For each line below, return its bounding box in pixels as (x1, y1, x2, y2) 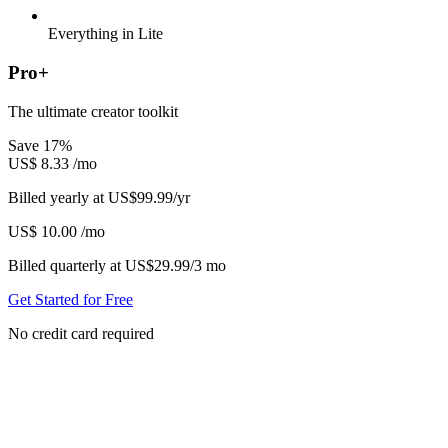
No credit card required (8, 324, 154, 342)
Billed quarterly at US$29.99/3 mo (8, 256, 226, 274)
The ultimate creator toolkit (8, 102, 178, 120)
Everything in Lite (48, 25, 163, 43)
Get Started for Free (8, 290, 133, 308)
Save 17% (8, 136, 72, 154)
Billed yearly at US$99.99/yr (8, 188, 190, 206)
